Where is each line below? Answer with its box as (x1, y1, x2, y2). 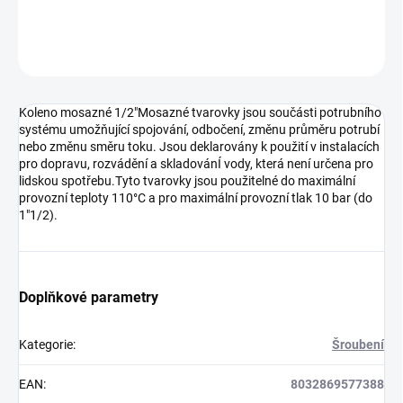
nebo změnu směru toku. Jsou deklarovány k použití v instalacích (19, 139, 380, 155)
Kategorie (19, 337, 73, 353)
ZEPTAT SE (245, 48, 298, 61)
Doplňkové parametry (19, 289, 158, 307)
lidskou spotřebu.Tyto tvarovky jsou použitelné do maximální (19, 174, 355, 189)
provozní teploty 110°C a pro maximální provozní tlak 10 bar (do (19, 191, 372, 206)
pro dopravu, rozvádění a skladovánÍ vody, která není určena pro (19, 157, 373, 172)
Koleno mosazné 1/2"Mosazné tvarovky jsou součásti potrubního (19, 105, 381, 121)
